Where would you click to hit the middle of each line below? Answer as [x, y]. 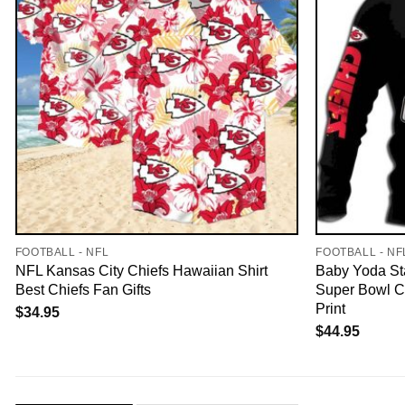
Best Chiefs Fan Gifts [83, 290]
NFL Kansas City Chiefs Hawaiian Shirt [141, 271]
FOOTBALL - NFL [62, 253]
